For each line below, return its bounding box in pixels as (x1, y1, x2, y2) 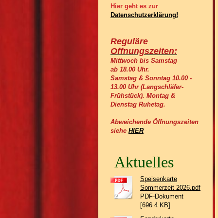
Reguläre (110, 36, 148, 46)
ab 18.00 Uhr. (110, 66, 149, 73)
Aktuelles (110, 153, 174, 171)
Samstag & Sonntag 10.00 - (110, 74, 192, 82)
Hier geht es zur (110, 2, 160, 10)
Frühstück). (110, 92, 146, 99)
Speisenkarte (140, 175, 177, 182)
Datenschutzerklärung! (110, 11, 178, 18)
